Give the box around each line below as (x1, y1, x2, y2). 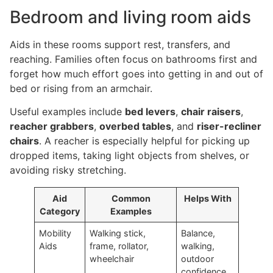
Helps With (183, 193, 232, 204)
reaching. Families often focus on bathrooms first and (10, 52, 257, 65)
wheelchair (90, 253, 135, 264)
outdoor (181, 253, 214, 264)
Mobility (39, 228, 72, 238)
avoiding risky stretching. (10, 164, 126, 176)
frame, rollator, (90, 241, 149, 251)
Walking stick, (90, 228, 146, 238)
